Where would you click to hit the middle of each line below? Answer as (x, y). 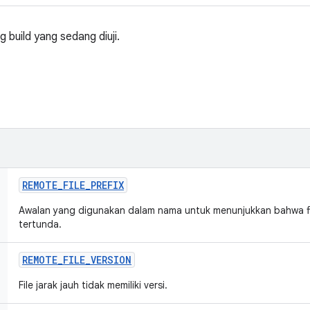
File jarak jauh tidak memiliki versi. (93, 285)
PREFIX (107, 185)
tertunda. (40, 224)
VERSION (111, 260)
